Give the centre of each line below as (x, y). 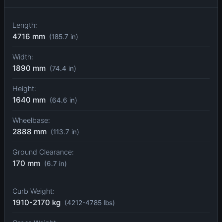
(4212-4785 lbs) (90, 203)
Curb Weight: (33, 191)
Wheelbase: (31, 120)
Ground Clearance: (43, 152)
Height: (24, 89)
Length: (25, 25)
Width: (23, 57)
